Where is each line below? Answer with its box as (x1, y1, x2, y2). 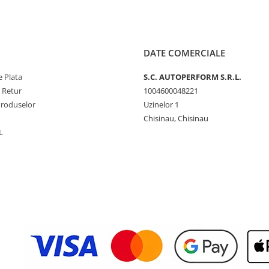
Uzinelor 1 (144, 99, 179, 110)
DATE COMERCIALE (144, 47, 225, 59)
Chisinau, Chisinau (144, 113, 208, 124)
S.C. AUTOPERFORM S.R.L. (144, 71, 241, 82)
